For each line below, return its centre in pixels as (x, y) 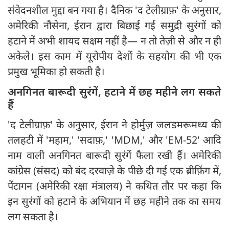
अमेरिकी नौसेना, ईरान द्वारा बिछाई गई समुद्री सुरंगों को (114, 25)
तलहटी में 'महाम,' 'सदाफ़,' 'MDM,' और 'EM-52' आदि (114, 140)
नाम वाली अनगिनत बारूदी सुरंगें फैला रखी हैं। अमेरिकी (114, 155)
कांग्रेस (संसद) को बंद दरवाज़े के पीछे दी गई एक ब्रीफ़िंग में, (114, 170)
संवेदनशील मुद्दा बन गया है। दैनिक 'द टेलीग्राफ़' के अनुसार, (114, 10)
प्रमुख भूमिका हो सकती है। (56, 71)
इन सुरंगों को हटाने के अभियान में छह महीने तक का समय (114, 201)
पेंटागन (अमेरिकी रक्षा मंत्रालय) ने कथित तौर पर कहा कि (114, 186)
